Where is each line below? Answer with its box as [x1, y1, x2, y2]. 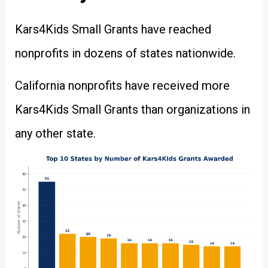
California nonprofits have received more [15, 78, 230, 93]
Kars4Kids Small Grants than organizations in [15, 102, 250, 117]
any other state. [15, 126, 96, 141]
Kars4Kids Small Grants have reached [15, 22, 211, 36]
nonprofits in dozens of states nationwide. [15, 45, 236, 60]
